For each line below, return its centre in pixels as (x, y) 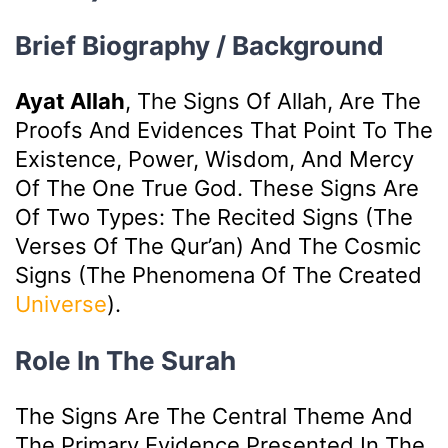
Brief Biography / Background (199, 46)
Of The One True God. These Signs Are (217, 188)
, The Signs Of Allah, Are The (273, 101)
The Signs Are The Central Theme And (214, 416)
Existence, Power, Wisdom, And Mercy (214, 159)
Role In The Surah (125, 361)
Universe (61, 304)
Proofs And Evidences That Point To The (224, 130)
